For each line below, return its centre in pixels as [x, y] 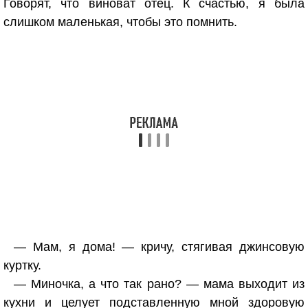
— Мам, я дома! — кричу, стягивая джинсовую [159, 247]
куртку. [22, 265]
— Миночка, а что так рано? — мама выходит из [159, 284]
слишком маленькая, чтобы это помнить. [120, 22]
